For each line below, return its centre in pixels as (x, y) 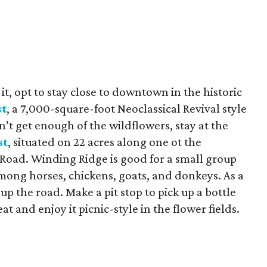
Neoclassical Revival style (182, 108)
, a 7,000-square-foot (62, 108)
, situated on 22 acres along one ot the (105, 142)
